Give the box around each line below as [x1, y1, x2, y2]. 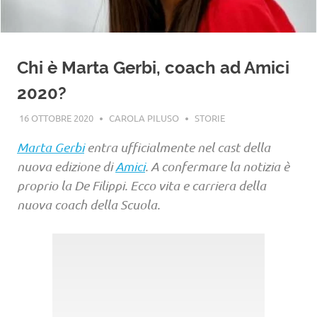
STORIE [194, 111, 225, 124]
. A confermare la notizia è [145, 158, 289, 174]
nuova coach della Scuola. [17, 196, 160, 212]
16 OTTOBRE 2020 [18, 111, 93, 124]
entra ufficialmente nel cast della [84, 139, 270, 155]
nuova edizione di [17, 158, 115, 174]
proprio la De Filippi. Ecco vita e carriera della [17, 177, 266, 193]
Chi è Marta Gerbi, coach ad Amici [17, 57, 289, 78]
